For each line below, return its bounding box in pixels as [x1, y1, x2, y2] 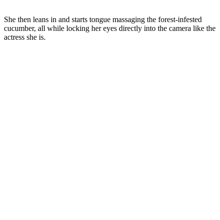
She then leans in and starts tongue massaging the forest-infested [4, 15, 202, 24]
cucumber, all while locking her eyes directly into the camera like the [4, 24, 216, 32]
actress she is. [4, 32, 46, 41]
